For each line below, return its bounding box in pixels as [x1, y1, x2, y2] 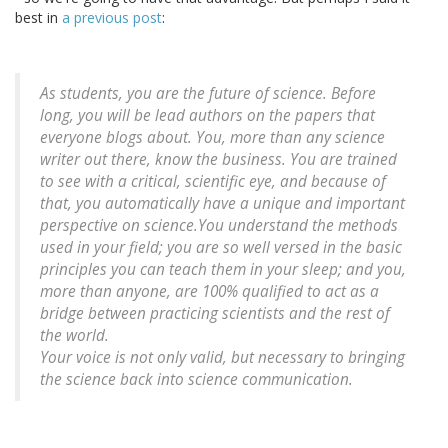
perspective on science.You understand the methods [40, 215, 398, 237]
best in [15, 8, 62, 28]
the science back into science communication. [40, 369, 353, 391]
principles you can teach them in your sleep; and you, [40, 259, 406, 281]
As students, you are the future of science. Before [40, 83, 376, 105]
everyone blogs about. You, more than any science [40, 127, 385, 149]
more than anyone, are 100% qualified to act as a [40, 281, 379, 303]
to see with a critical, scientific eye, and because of [40, 171, 386, 193]
